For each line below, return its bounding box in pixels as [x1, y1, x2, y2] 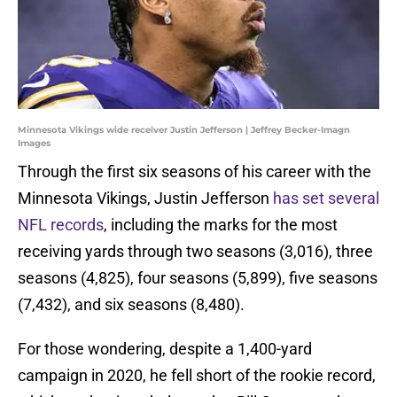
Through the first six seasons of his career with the [18, 162, 371, 182]
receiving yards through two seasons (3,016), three [18, 242, 373, 261]
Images [18, 137, 51, 150]
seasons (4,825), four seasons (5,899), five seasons [18, 269, 378, 288]
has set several [273, 189, 379, 208]
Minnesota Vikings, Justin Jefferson [18, 189, 273, 208]
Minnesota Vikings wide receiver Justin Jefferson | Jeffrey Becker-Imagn [18, 124, 350, 136]
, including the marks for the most [104, 215, 338, 235]
